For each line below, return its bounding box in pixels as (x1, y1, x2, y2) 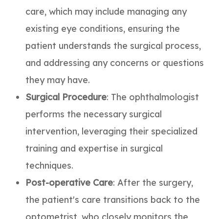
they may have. (25, 74, 90, 86)
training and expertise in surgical (25, 142, 163, 154)
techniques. (25, 159, 74, 171)
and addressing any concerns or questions (25, 57, 204, 68)
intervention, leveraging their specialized (25, 125, 198, 137)
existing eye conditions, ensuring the (25, 22, 180, 34)
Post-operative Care (25, 176, 113, 188)
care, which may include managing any (25, 5, 187, 17)
